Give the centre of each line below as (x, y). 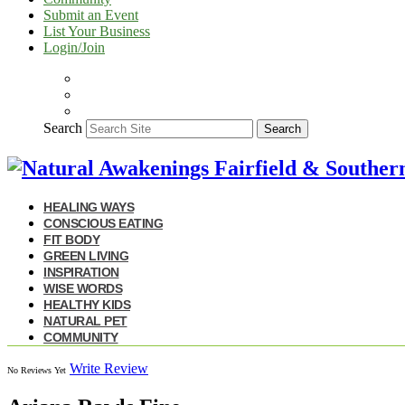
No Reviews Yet (37, 370)
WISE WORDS (83, 288)
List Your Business (97, 31)
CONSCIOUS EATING (103, 223)
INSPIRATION (81, 272)
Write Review (109, 368)
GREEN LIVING (86, 255)
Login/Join (74, 47)
